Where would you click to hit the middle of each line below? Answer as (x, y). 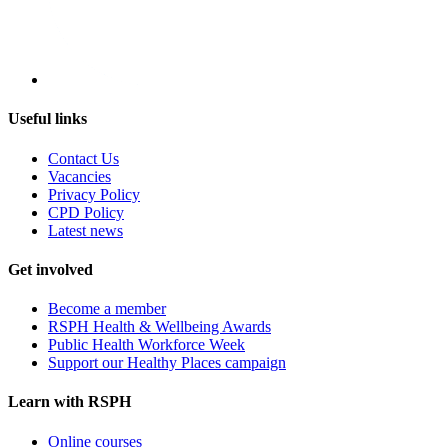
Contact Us (83, 158)
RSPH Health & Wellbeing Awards (159, 327)
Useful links (47, 119)
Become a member (107, 309)
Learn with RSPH (69, 402)
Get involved (50, 269)
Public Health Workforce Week (146, 345)
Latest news (85, 230)
